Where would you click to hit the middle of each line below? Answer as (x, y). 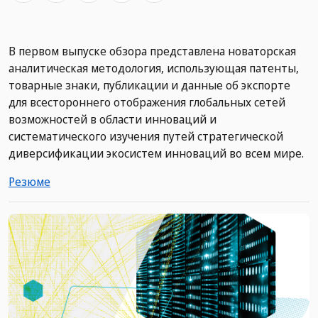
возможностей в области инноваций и (113, 120)
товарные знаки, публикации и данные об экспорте (149, 86)
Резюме (29, 182)
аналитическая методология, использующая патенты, (154, 68)
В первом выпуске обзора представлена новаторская (152, 51)
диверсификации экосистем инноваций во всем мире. (156, 154)
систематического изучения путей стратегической (146, 137)
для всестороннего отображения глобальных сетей (147, 103)
